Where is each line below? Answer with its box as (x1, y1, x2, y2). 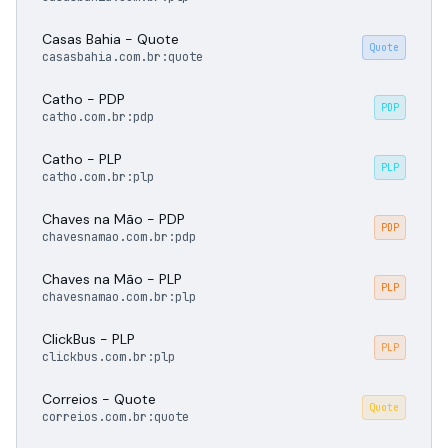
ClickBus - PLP (42, 330, 135, 348)
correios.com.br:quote (42, 409, 189, 425)
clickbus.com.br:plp (42, 349, 175, 365)
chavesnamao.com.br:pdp (42, 229, 196, 245)
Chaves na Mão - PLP (42, 270, 182, 288)
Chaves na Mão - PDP (42, 210, 185, 228)
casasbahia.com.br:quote (42, 49, 203, 65)
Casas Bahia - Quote (42, 30, 179, 48)
